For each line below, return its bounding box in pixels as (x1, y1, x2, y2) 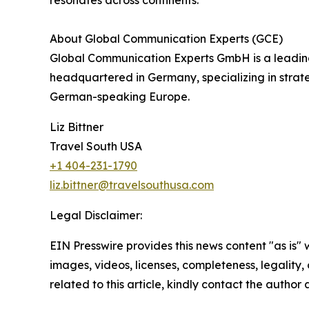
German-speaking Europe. (50, 90, 190, 103)
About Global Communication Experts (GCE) (50, 32, 283, 46)
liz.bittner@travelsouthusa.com (50, 178, 214, 192)
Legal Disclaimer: (50, 208, 142, 222)
